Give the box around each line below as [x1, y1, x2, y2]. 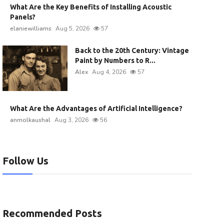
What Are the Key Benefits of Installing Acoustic [9, 3, 171, 11]
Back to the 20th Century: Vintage [74, 46, 189, 54]
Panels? [9, 13, 35, 21]
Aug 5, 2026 [55, 24, 89, 32]
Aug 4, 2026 [91, 68, 126, 76]
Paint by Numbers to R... [74, 56, 155, 64]
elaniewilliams [9, 24, 51, 32]
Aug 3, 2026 [54, 116, 88, 124]
